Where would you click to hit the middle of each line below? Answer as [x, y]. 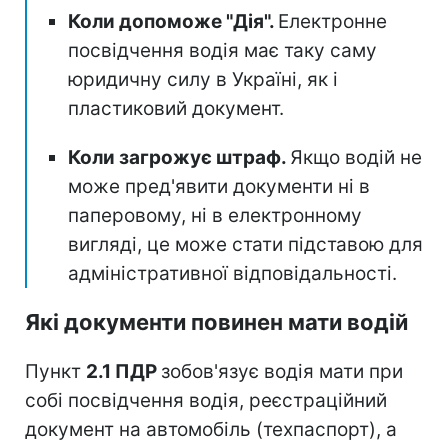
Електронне [332, 21]
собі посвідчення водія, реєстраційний [206, 400]
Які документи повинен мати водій [216, 321]
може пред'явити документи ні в [219, 186]
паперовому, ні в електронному [215, 215]
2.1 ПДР [123, 371]
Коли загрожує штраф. [179, 157]
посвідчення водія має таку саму [222, 50]
